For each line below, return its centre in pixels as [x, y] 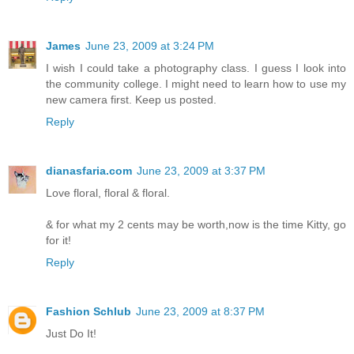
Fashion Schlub [88, 312]
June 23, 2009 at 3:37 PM [201, 171]
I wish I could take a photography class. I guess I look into [196, 68]
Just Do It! [71, 334]
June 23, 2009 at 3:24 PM [150, 46]
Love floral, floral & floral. [108, 193]
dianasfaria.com [89, 171]
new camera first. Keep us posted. [131, 100]
